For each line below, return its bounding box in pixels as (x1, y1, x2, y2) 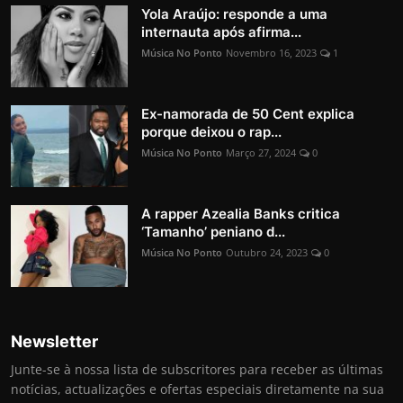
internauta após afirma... (141, 23, 301, 41)
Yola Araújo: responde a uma (141, 5, 327, 23)
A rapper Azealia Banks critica (141, 205, 340, 223)
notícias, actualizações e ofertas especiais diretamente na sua (11, 381, 384, 399)
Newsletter (11, 332, 98, 352)
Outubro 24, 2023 (226, 246, 308, 260)
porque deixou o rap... (141, 123, 282, 141)
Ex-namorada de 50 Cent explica (141, 105, 354, 123)
